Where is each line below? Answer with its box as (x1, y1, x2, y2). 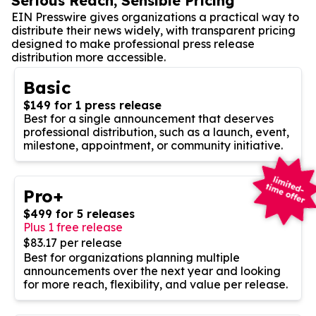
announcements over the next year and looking (23, 263, 281, 278)
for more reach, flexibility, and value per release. (23, 276, 288, 291)
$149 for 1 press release (23, 97, 162, 112)
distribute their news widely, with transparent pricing (11, 23, 296, 37)
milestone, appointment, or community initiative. (23, 138, 283, 152)
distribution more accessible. (11, 49, 166, 64)
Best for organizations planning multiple (23, 250, 240, 265)
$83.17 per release (23, 235, 122, 250)
